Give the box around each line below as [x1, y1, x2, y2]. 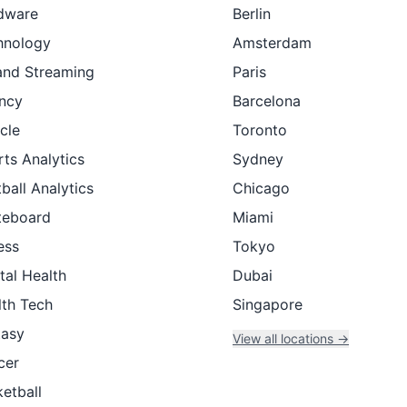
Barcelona [233, 92, 301, 110]
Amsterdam [233, 34, 312, 52]
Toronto [233, 121, 287, 139]
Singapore [233, 295, 303, 313]
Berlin [233, 5, 271, 23]
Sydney [233, 150, 283, 168]
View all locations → [233, 331, 349, 346]
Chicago [233, 179, 290, 197]
